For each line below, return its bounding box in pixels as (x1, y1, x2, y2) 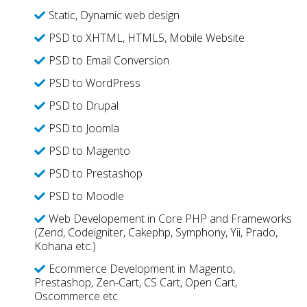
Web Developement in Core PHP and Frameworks (48, 211, 292, 226)
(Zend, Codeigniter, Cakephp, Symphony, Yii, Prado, (34, 225, 278, 240)
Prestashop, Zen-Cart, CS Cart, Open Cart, (34, 275, 237, 290)
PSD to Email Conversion (48, 53, 169, 68)
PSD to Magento (48, 143, 130, 158)
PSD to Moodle (48, 188, 124, 204)
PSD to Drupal (48, 98, 119, 113)
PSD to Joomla (48, 121, 119, 136)
